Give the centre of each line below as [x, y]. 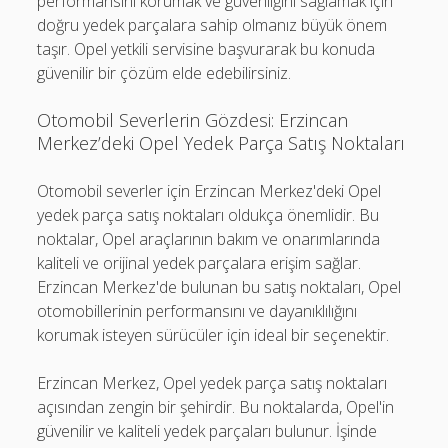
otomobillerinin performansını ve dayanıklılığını [197, 311]
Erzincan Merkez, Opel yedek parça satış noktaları [212, 383]
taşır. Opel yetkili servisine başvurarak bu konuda [206, 49]
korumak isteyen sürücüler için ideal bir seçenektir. [213, 335]
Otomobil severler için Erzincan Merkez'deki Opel [209, 191]
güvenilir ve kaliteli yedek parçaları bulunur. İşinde [207, 431]
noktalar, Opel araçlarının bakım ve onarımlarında [209, 239]
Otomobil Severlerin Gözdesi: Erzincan [193, 120]
